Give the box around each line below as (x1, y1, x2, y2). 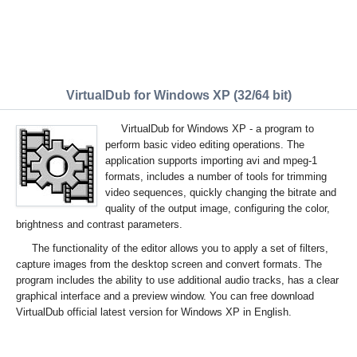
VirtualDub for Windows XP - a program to (121, 123, 314, 135)
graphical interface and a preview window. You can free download (16, 290, 314, 302)
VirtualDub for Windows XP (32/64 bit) (65, 88, 292, 102)
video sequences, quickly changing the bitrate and (105, 186, 336, 198)
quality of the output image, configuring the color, (105, 202, 330, 214)
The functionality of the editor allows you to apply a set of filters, (32, 242, 328, 254)
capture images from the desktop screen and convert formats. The (16, 258, 322, 270)
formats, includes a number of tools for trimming (105, 171, 327, 182)
